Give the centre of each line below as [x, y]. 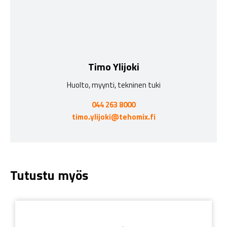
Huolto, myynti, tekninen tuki [113, 85]
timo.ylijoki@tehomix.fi [113, 117]
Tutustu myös [49, 175]
